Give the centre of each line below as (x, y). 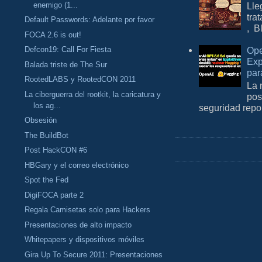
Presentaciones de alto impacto (78, 225)
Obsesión (41, 120)
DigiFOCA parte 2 (54, 195)
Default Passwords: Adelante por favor (90, 20)
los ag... (47, 105)
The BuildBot (47, 135)
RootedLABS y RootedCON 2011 (80, 80)
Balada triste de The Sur (66, 64)
